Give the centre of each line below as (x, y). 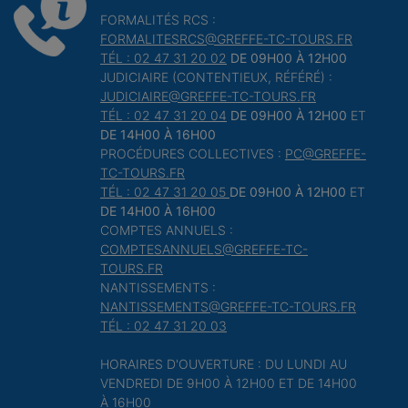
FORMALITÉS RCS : (158, 20)
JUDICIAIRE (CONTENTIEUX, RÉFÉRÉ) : (216, 77)
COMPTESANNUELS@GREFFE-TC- (204, 249)
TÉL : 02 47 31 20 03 (163, 326)
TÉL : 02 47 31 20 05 (165, 192)
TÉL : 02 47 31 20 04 (163, 115)
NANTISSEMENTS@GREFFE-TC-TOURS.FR (228, 306)
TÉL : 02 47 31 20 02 (163, 58)
